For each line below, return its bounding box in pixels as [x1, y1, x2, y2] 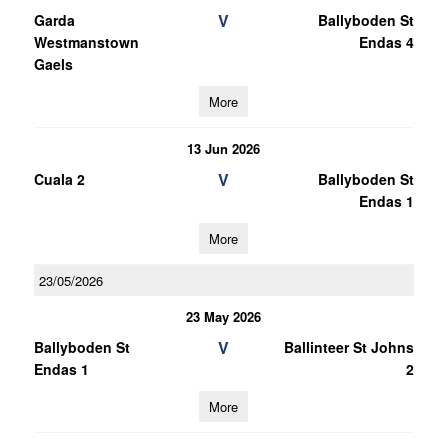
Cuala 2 [33, 169, 85, 189]
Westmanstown [33, 32, 139, 52]
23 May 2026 [186, 307, 262, 326]
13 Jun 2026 [187, 139, 261, 158]
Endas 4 [358, 32, 414, 52]
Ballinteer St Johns [283, 337, 414, 357]
